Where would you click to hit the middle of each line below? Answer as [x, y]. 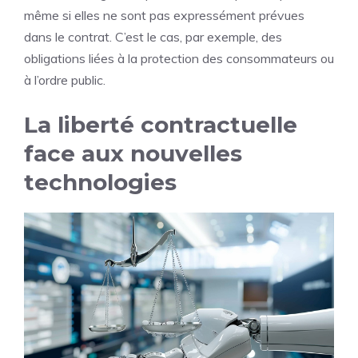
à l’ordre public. [65, 80]
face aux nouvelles [133, 153]
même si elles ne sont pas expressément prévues [164, 15]
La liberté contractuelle [161, 124]
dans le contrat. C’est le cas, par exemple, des [153, 36]
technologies [100, 182]
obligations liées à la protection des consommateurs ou [179, 58]
